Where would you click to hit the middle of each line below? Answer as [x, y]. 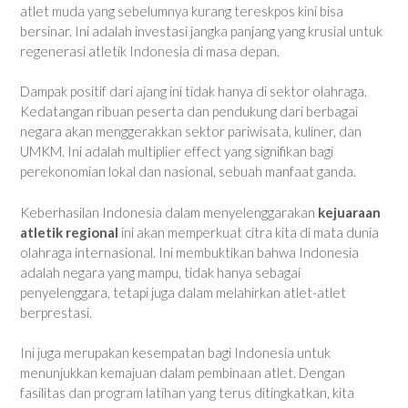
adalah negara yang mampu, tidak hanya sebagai [160, 272]
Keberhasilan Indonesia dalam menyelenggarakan [169, 212]
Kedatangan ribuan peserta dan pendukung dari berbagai [189, 111]
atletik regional [69, 232]
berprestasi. [56, 312]
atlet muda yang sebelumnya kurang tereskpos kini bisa [182, 10]
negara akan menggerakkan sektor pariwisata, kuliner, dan [191, 131]
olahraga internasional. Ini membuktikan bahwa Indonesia [189, 252]
